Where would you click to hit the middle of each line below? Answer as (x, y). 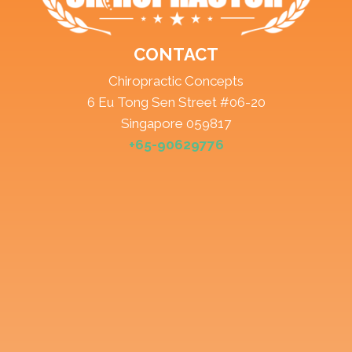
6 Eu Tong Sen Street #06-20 (176, 103)
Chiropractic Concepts (176, 81)
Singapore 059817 (176, 124)
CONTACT (176, 55)
